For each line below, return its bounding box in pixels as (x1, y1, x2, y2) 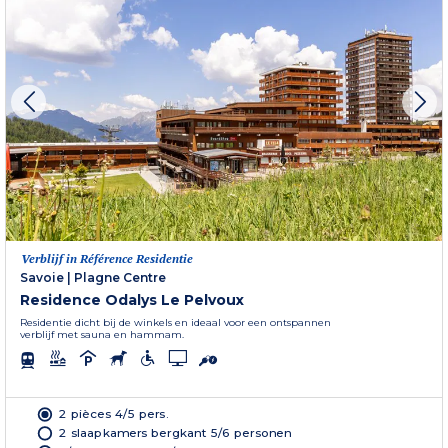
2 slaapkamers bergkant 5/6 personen (59, 425, 292, 440)
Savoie (20, 269, 64, 285)
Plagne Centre (74, 269, 166, 285)
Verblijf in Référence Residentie (21, 250, 193, 266)
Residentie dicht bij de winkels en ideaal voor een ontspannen (20, 315, 331, 329)
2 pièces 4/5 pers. (59, 406, 169, 421)
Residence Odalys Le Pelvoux (20, 290, 244, 309)
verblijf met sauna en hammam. (20, 327, 184, 341)
